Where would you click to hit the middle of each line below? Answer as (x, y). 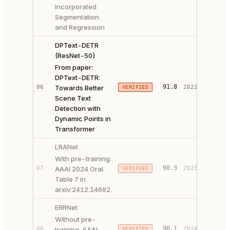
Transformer (75, 129)
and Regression (80, 27)
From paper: (74, 67)
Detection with (78, 108)
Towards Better (79, 88)
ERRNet (66, 207)
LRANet (66, 147)
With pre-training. (83, 159)
